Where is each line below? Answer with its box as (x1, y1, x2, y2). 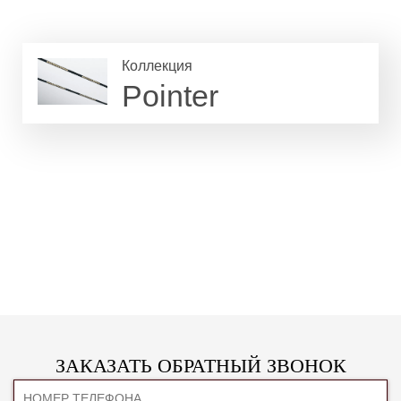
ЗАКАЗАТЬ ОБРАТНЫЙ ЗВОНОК (55, 354, 346, 377)
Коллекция (122, 58, 192, 73)
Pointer (122, 79, 218, 113)
